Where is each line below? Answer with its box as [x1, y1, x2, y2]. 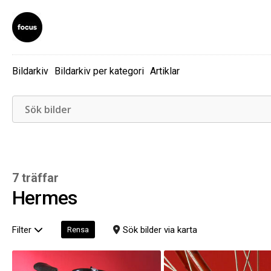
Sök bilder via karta [123, 224, 197, 235]
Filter [12, 224, 34, 235]
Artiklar [150, 65, 180, 77]
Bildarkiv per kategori [54, 65, 144, 77]
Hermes [12, 186, 77, 209]
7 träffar [12, 171, 59, 185]
